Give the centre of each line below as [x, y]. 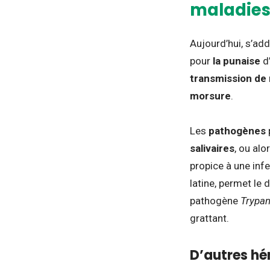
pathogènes [237, 131]
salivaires [212, 149]
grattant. [209, 218]
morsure [210, 96]
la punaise [237, 61]
